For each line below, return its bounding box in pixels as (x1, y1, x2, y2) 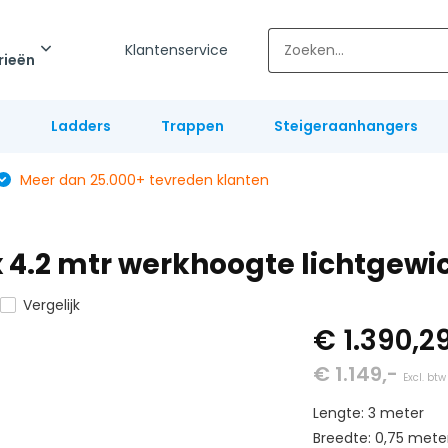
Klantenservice (125, 39, 229, 60)
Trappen (160, 116, 224, 136)
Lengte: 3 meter (313, 403, 425, 423)
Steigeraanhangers (273, 116, 418, 136)
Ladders (50, 116, 111, 136)
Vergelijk (22, 295, 80, 315)
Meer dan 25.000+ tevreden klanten (15, 170, 269, 190)
